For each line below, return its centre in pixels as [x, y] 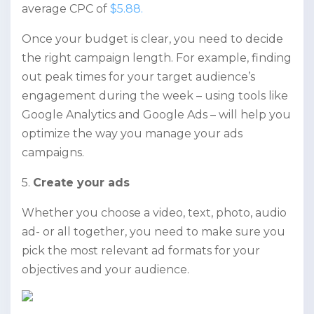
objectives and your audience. [105, 270]
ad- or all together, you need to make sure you [153, 232]
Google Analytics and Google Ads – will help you [156, 115]
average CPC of [66, 9]
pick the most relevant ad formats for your [141, 251]
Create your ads [81, 183]
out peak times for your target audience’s [138, 77]
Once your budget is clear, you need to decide [152, 39]
